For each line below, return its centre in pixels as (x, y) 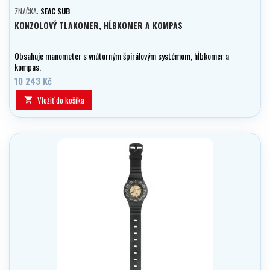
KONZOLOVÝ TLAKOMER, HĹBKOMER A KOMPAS (99, 25)
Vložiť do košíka (61, 100)
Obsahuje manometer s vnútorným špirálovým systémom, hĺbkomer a (122, 56)
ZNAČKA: (27, 11)
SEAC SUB (55, 11)
